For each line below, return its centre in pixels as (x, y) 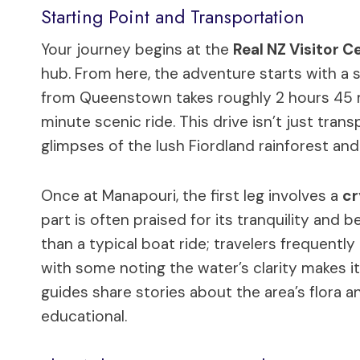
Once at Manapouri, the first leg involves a (192, 195)
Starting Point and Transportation (173, 17)
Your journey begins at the (137, 49)
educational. (84, 316)
